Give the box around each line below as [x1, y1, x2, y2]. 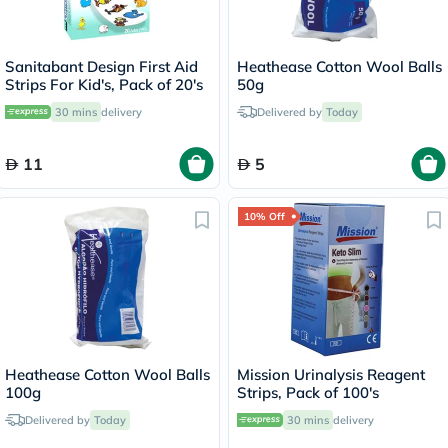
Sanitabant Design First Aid [5, 57, 198, 76]
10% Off [244, 210, 285, 223]
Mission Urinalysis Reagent [237, 365, 425, 384]
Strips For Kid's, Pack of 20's [5, 75, 203, 94]
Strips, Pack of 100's [237, 383, 379, 402]
